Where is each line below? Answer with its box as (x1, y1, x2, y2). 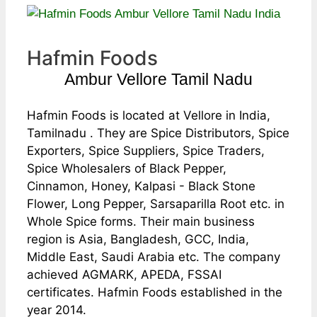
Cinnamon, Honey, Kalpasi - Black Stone (27, 179, 255, 193)
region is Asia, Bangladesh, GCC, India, (27, 232, 249, 246)
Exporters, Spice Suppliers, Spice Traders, (27, 144, 265, 158)
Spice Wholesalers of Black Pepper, (27, 161, 226, 175)
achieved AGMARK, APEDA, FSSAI (27, 267, 221, 282)
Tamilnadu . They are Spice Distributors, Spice (27, 126, 289, 140)
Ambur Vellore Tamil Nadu (64, 69, 253, 88)
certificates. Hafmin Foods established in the (27, 285, 282, 299)
